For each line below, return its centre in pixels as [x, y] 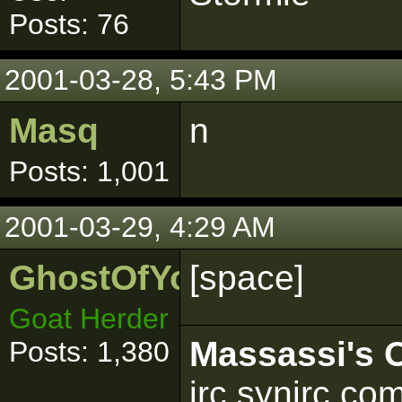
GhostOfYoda [121, 278]
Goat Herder [89, 319]
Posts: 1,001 [89, 171]
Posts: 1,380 [89, 352]
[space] [247, 278]
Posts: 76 [69, 24]
